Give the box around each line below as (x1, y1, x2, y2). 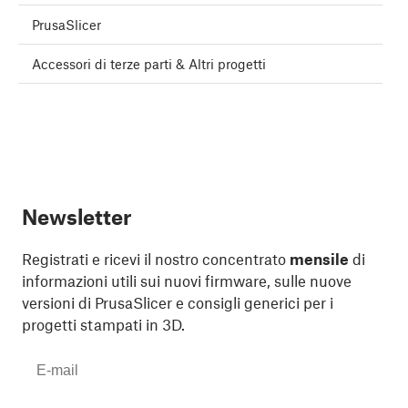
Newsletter (22, 204, 131, 230)
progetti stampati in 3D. (22, 315, 185, 334)
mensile (290, 250, 349, 269)
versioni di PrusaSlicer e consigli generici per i (22, 293, 333, 312)
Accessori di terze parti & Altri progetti (32, 56, 266, 73)
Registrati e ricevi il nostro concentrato (22, 250, 290, 269)
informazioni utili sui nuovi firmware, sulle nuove (22, 271, 352, 291)
